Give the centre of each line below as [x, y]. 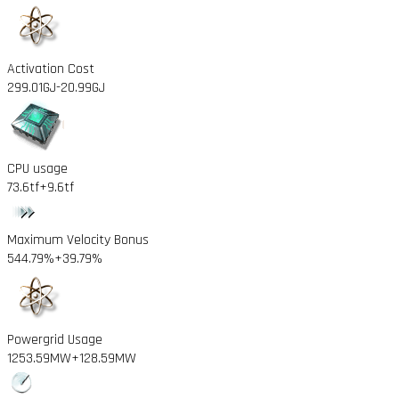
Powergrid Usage [55, 339]
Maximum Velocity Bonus [78, 240]
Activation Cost [51, 69]
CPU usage [37, 168]
